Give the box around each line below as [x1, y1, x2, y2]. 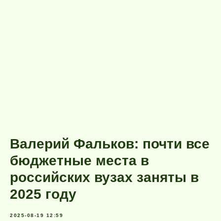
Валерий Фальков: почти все [10, 136, 210, 151]
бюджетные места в [10, 153, 149, 168]
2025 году [10, 186, 76, 202]
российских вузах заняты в [10, 170, 199, 185]
